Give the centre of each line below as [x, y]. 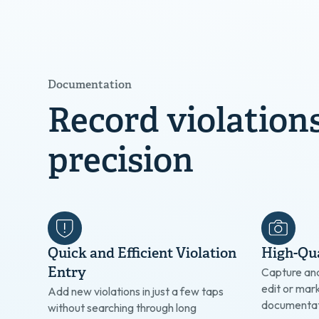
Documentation [90, 86]
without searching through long [122, 307]
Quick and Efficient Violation [142, 254]
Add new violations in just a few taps [136, 291]
